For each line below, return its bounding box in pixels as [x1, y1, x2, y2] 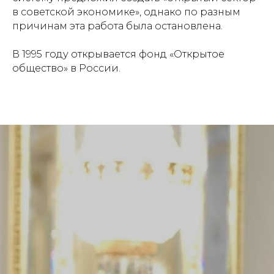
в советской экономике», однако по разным [12, 6, 240, 18]
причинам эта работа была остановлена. [12, 20, 223, 32]
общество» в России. [12, 62, 120, 74]
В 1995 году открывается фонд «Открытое [12, 48, 224, 60]
